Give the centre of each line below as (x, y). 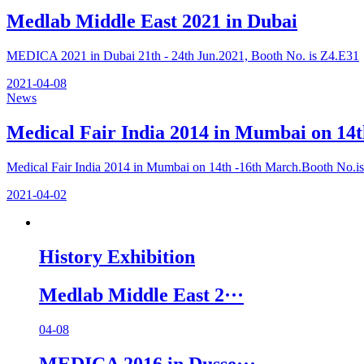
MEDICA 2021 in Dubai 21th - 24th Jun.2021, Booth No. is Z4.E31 (183, 56)
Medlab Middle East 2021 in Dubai (152, 22)
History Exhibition (117, 257)
